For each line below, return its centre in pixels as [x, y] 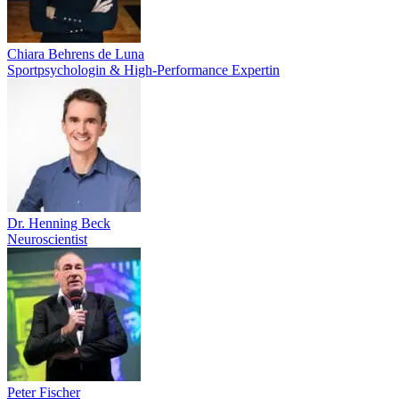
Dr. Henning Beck [59, 223]
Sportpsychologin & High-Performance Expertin [143, 70]
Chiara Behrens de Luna [76, 54]
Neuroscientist [47, 239]
